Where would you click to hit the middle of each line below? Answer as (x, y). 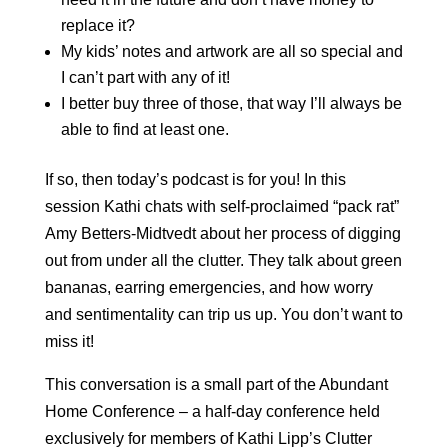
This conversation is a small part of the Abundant (216, 384)
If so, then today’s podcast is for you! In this (195, 179)
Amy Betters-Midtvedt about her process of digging (222, 233)
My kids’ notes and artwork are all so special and (231, 51)
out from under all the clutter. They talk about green (223, 260)
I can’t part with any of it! (145, 77)
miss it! (69, 341)
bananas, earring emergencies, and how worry (208, 287)
